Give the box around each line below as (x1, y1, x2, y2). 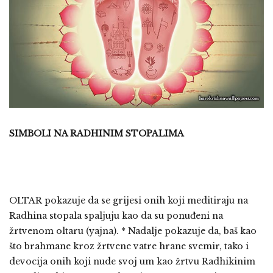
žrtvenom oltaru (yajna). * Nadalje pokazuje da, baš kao (9, 225, 257, 236)
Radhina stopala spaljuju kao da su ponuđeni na (9, 210, 223, 221)
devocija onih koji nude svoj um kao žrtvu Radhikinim (9, 255, 255, 267)
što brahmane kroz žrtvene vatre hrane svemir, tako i (9, 240, 249, 252)
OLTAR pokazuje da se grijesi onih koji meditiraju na (9, 194, 248, 206)
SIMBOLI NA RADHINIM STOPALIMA (9, 127, 184, 139)
